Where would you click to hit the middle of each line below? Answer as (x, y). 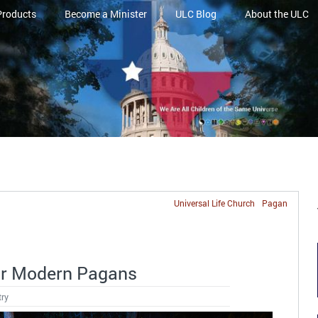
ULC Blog (196, 14)
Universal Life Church (214, 203)
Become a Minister (105, 14)
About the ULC (276, 14)
